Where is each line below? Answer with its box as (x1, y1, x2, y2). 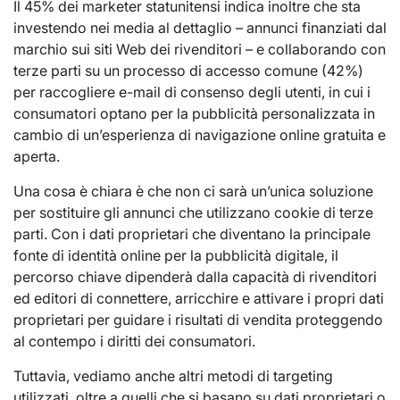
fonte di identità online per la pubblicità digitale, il (13, 246, 338, 264)
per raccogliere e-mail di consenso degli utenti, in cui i (13, 83, 371, 101)
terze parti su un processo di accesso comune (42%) (13, 62, 363, 79)
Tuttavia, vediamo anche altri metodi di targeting (13, 367, 333, 385)
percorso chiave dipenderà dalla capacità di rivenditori (13, 268, 377, 286)
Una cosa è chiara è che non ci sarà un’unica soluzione (13, 182, 373, 200)
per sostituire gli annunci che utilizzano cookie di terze (13, 204, 373, 221)
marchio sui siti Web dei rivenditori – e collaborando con (13, 40, 386, 58)
